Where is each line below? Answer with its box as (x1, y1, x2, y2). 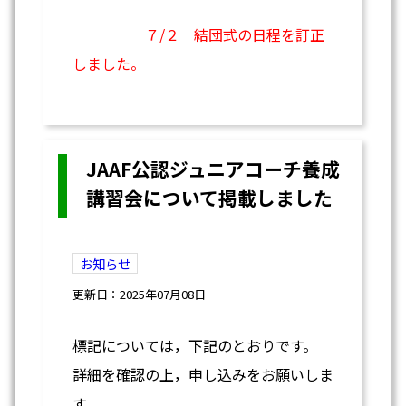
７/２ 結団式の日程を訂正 (145, 23, 324, 45)
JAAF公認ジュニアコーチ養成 (85, 154, 340, 182)
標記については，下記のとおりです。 (72, 333, 317, 356)
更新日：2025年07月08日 (72, 285, 206, 303)
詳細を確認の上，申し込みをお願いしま (72, 362, 333, 385)
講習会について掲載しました (85, 183, 333, 211)
